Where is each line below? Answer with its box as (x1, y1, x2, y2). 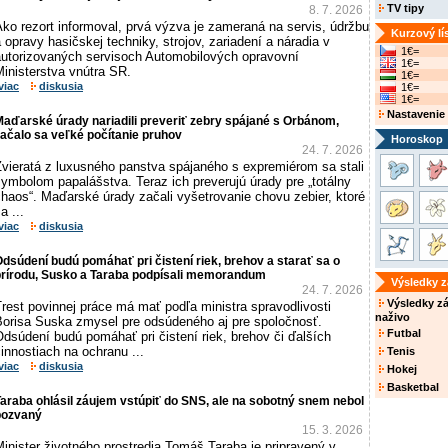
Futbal (384, 327, 421, 339)
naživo (375, 311, 410, 323)
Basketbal (384, 381, 439, 393)
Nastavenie (384, 108, 445, 120)
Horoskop (391, 133, 443, 145)
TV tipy (384, 2, 424, 14)
